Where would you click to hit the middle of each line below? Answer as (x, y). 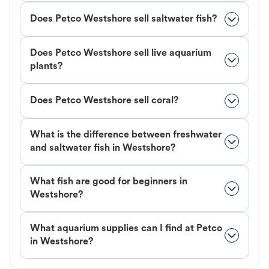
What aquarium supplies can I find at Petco (126, 229)
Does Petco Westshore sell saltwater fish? (123, 20)
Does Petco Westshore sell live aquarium (121, 54)
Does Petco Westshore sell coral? (104, 101)
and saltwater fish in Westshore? (103, 149)
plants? (46, 67)
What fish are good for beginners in (109, 182)
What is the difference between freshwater (126, 135)
